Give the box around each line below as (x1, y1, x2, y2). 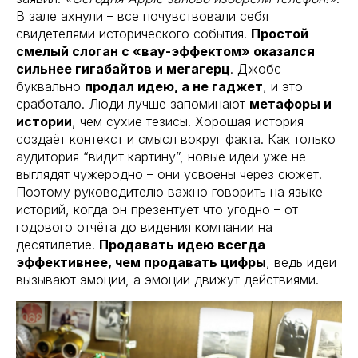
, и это (263, 78, 303, 94)
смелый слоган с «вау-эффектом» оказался (16, 42, 315, 59)
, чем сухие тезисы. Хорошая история (72, 113, 304, 129)
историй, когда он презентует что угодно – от (16, 201, 298, 217)
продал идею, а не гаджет (85, 78, 263, 94)
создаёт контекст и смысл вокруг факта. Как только (16, 130, 336, 147)
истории (16, 113, 72, 129)
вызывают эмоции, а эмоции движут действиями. (16, 271, 319, 288)
